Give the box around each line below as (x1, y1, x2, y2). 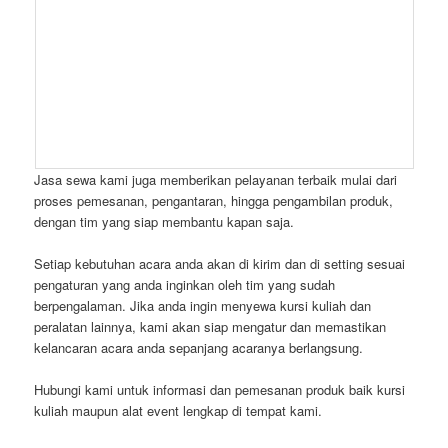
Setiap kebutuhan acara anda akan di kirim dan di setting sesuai (34, 254, 406, 274)
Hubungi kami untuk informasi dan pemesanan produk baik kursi (34, 380, 406, 400)
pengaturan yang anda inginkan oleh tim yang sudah (34, 275, 336, 295)
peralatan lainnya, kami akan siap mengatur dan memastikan (34, 317, 387, 337)
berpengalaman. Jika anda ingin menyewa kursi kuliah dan (34, 296, 372, 316)
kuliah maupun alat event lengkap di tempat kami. (34, 401, 323, 421)
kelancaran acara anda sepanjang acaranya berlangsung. (34, 338, 364, 358)
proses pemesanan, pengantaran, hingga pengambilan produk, (34, 191, 394, 211)
